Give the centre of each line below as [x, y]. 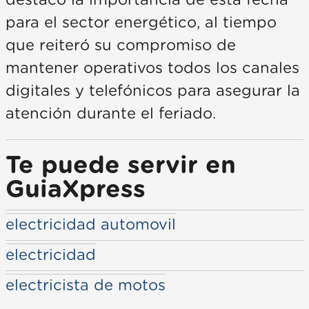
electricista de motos [86, 285]
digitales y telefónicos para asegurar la [153, 91]
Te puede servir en [121, 166]
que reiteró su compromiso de [121, 45]
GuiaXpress [76, 190]
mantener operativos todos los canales [152, 68]
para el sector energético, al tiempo [141, 22]
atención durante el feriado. [111, 113]
